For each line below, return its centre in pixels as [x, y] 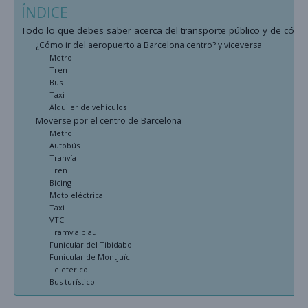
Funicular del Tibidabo [90, 244]
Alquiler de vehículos [88, 107]
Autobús [64, 145]
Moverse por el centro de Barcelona [111, 120]
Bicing [60, 182]
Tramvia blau [73, 232]
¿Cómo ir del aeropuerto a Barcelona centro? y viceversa [149, 45]
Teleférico [68, 269]
